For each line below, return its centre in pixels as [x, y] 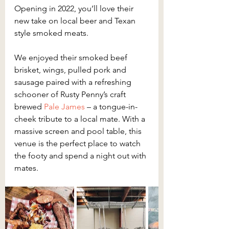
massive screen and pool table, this [79, 131]
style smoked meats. [51, 33]
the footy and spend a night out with [81, 155]
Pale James [64, 106]
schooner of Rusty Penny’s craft [71, 94]
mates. [26, 168]
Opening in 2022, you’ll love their [75, 8]
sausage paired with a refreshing [74, 82]
